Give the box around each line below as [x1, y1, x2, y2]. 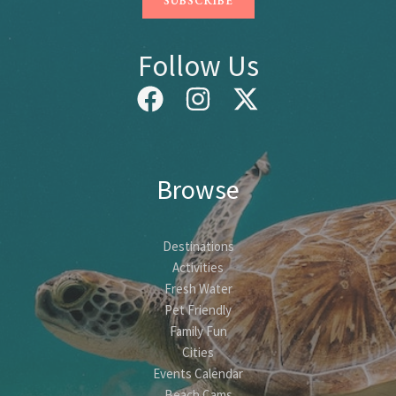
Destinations [162, 237, 234, 255]
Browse [156, 171, 240, 206]
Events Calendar [153, 364, 243, 382]
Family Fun [169, 322, 227, 339]
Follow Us [137, 47, 259, 84]
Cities [182, 343, 214, 361]
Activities [172, 258, 224, 276]
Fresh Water [164, 279, 232, 297]
